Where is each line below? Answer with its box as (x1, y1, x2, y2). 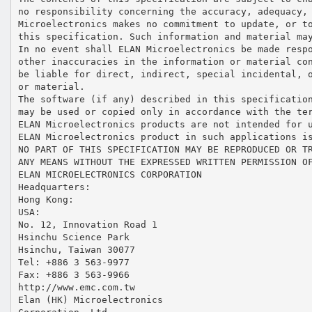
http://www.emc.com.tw (17, 281, 135, 292)
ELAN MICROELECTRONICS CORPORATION (17, 169, 202, 180)
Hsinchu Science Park (17, 231, 130, 242)
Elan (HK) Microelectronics (17, 294, 163, 305)
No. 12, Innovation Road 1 (17, 219, 157, 230)
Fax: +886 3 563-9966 (17, 269, 130, 280)
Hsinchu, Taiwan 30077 (17, 244, 135, 255)
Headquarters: (17, 181, 91, 192)
